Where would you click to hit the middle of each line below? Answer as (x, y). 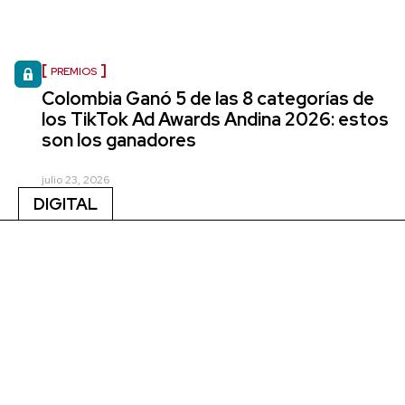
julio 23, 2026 (75, 179)
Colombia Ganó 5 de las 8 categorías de (208, 98)
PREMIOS (74, 71)
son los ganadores (119, 140)
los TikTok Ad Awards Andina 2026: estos (215, 119)
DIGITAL (66, 203)
